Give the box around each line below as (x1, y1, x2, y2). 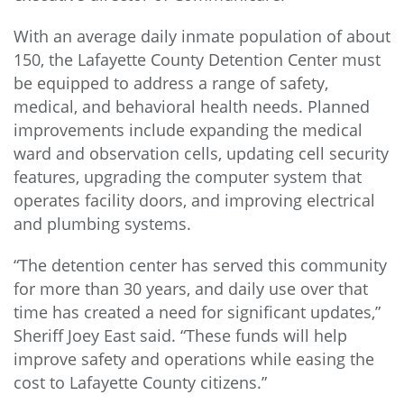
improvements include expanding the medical (14, 119, 363, 142)
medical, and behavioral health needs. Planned (14, 96, 370, 118)
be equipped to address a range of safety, (14, 72, 328, 95)
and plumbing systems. (14, 213, 191, 235)
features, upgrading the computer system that (14, 166, 362, 188)
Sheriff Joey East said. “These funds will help (14, 325, 347, 347)
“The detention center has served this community (14, 254, 387, 277)
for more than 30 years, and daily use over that (14, 278, 368, 300)
